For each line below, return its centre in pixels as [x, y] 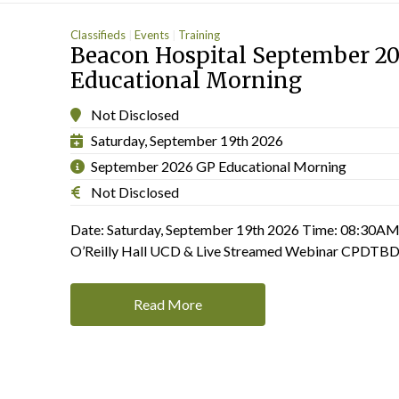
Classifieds [98, 35]
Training [199, 35]
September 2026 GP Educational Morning [219, 166]
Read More [168, 304]
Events [152, 35]
